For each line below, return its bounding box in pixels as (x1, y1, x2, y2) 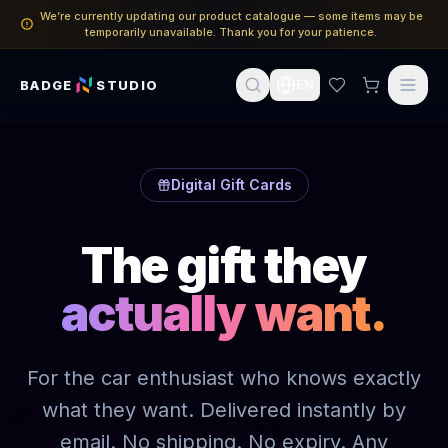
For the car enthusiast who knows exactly (27, 366, 421, 390)
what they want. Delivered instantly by (42, 398, 406, 422)
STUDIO (96, 76, 159, 93)
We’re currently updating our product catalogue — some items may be (39, 9, 423, 23)
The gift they (80, 236, 368, 295)
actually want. (60, 284, 388, 343)
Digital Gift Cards (170, 176, 292, 193)
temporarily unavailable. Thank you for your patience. (85, 25, 377, 39)
